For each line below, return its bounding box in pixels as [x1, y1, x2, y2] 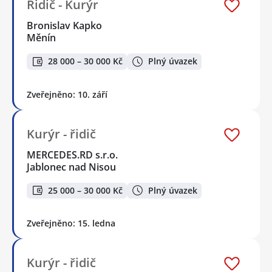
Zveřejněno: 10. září [27, 88, 107, 100]
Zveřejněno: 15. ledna [27, 217, 115, 229]
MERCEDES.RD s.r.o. [27, 148, 119, 161]
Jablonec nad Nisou [27, 160, 116, 174]
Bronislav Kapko [27, 19, 103, 33]
